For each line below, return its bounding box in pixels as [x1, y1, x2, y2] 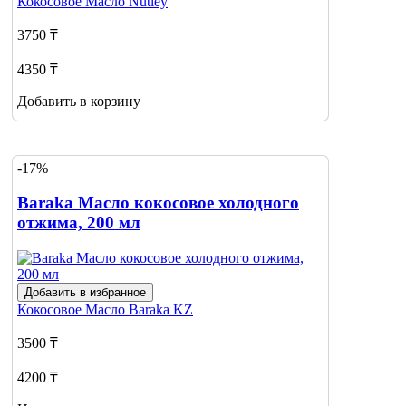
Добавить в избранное [24, 285, 146, 300]
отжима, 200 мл [17, 213, 140, 233]
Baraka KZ [129, 302, 193, 318]
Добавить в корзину [17, 93, 140, 110]
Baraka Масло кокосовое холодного [17, 193, 299, 213]
